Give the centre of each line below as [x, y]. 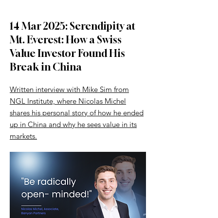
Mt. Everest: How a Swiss [66, 40]
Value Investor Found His [67, 53]
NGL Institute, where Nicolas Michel [68, 101]
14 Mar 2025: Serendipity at [73, 26]
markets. [23, 136]
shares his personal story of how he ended [77, 113]
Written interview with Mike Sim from [69, 89]
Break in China [46, 67]
